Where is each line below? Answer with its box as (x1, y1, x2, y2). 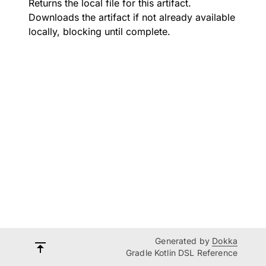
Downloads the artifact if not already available (28, 11, 235, 23)
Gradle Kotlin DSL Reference (125, 248, 237, 258)
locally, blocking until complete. (28, 26, 170, 37)
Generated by (155, 236, 213, 246)
